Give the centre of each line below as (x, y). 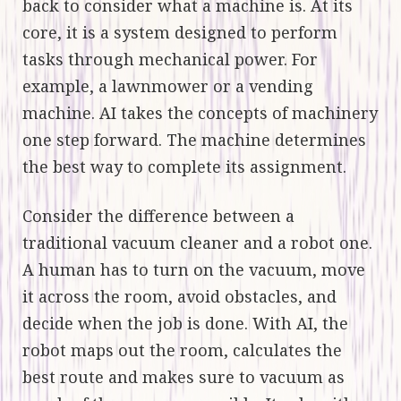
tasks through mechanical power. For (170, 59)
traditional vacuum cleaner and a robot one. (197, 242)
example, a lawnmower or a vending (168, 85)
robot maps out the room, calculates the (182, 350)
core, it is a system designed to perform (180, 32)
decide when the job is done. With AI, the (185, 323)
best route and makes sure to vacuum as (183, 376)
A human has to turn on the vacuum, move (194, 269)
